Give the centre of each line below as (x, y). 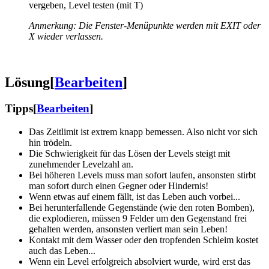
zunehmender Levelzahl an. (81, 165)
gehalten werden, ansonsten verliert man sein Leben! (128, 229)
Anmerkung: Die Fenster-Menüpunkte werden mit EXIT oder (145, 25)
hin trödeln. (50, 143)
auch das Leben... (62, 251)
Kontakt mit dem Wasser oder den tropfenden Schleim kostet (144, 240)
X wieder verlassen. (66, 36)
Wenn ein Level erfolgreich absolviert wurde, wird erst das (140, 262)
